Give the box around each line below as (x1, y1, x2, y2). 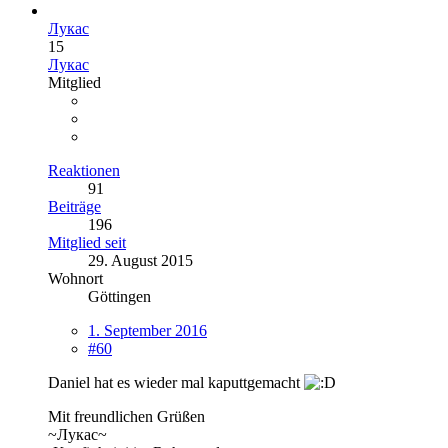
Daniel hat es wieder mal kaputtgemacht (48, 373, 304, 391)
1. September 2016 (88, 321, 207, 339)
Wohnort (48, 269, 103, 287)
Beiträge (48, 197, 101, 215)
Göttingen (88, 287, 151, 305)
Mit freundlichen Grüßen (48, 407, 205, 425)
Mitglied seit (48, 233, 126, 251)
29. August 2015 (88, 251, 193, 269)
